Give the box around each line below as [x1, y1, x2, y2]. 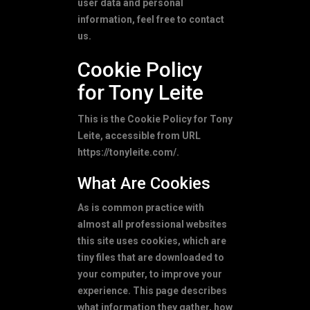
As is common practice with [77, 201, 204, 213]
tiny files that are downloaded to [77, 251, 224, 263]
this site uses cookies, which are [77, 235, 226, 246]
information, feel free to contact [77, 13, 224, 25]
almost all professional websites [77, 218, 227, 230]
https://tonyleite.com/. [77, 146, 179, 158]
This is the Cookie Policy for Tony [77, 113, 232, 125]
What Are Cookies [77, 173, 210, 193]
